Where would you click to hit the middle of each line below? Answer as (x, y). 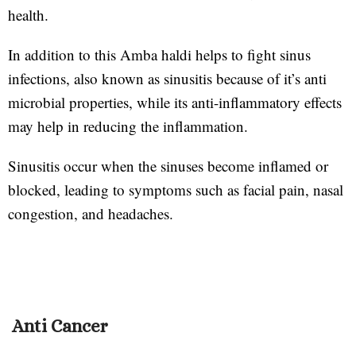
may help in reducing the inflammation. (130, 126)
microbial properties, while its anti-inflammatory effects (175, 102)
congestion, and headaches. (91, 213)
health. (28, 14)
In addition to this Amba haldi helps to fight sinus (159, 54)
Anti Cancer (60, 325)
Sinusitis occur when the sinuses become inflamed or (168, 165)
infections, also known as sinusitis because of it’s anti (167, 78)
